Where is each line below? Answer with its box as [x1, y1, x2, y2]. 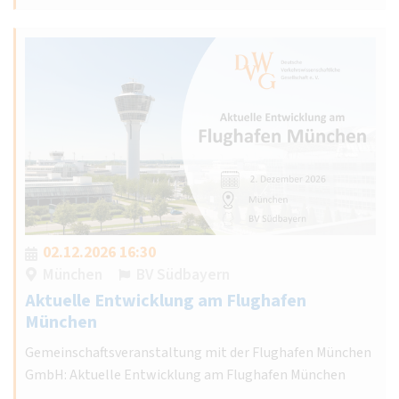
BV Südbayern [136, 264, 230, 287]
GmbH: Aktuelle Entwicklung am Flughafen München [25, 365, 346, 386]
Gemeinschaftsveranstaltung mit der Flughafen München [25, 343, 371, 363]
